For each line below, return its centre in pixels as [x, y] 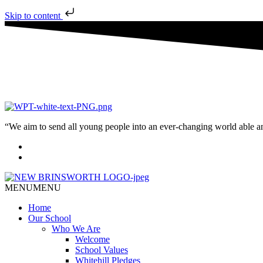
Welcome [92, 239]
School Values [102, 249]
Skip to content [34, 16]
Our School [50, 218]
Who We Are [76, 228]
